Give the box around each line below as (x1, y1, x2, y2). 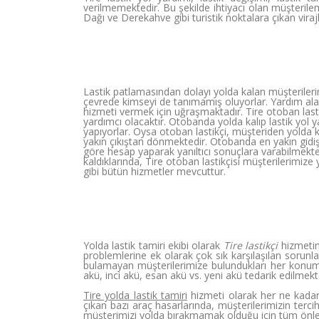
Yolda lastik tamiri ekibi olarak (83, 239, 224, 252)
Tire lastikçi (223, 239, 278, 252)
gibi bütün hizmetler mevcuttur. (83, 164, 226, 178)
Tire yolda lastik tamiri (83, 288, 187, 302)
